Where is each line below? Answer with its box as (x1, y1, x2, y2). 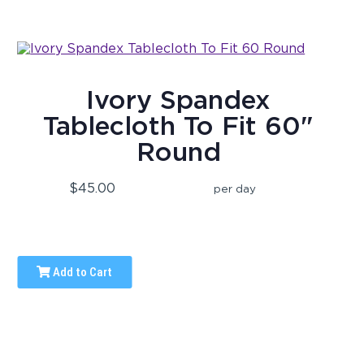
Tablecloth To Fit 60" (43, 110, 314, 142)
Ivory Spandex (86, 84, 271, 116)
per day (214, 182, 257, 196)
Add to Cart (50, 265, 113, 280)
